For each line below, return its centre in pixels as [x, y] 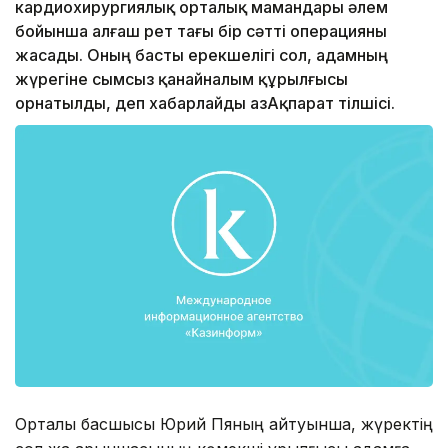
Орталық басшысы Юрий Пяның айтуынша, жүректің [224, 423]
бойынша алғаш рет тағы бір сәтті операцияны [201, 31]
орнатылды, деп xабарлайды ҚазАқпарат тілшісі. [205, 103]
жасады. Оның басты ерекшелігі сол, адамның [201, 55]
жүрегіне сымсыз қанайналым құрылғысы [181, 79]
